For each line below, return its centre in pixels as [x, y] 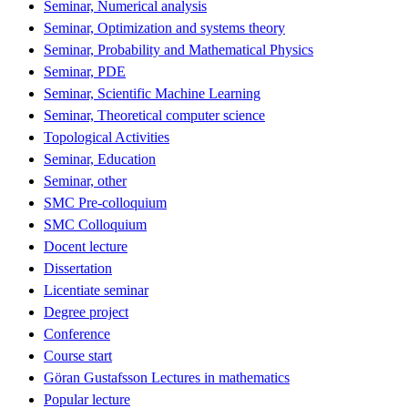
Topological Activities [107, 137]
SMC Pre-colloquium [105, 202]
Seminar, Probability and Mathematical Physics [178, 49]
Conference [77, 333]
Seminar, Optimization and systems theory [164, 27]
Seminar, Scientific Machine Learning [152, 93]
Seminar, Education [100, 158]
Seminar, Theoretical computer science [154, 115]
